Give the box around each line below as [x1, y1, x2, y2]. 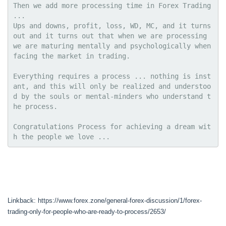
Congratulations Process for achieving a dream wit [13, 122, 211, 131]
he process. [13, 102, 58, 110]
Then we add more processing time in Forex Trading [13, 1, 211, 10]
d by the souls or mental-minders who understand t [13, 92, 211, 100]
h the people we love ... [13, 132, 110, 141]
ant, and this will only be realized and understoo [13, 82, 211, 90]
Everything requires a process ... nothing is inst [13, 72, 211, 80]
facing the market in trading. [13, 51, 130, 60]
